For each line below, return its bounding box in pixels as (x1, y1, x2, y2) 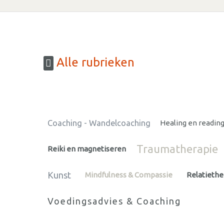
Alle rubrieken (53, 55, 134, 69)
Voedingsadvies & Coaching (47, 195, 181, 206)
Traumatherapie (136, 142, 218, 155)
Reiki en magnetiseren (47, 144, 126, 153)
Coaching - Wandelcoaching (47, 118, 150, 127)
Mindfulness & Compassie (84, 170, 172, 179)
